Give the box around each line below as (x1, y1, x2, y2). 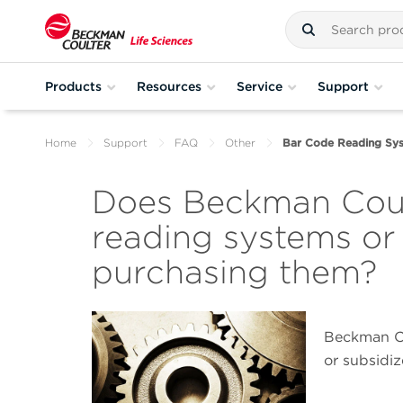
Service (237, 78, 282, 94)
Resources (137, 78, 201, 94)
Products (45, 78, 102, 94)
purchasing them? (92, 252, 377, 292)
